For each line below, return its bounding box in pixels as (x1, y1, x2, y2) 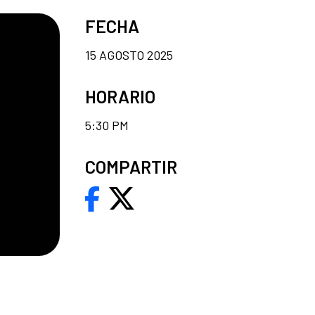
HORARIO (85, 85, 155, 107)
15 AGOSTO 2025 (85, 46, 173, 63)
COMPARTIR (85, 155, 177, 177)
